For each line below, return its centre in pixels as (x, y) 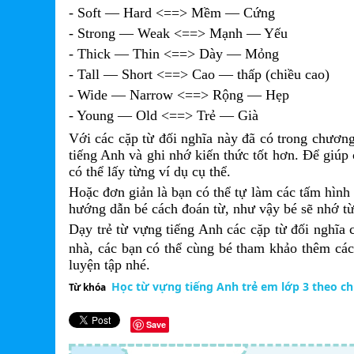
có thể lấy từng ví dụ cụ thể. (150, 171)
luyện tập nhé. (109, 265)
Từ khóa (87, 287)
